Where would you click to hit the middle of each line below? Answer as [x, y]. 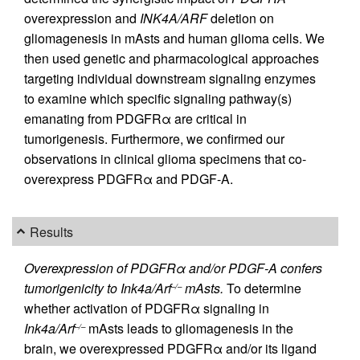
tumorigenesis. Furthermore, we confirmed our [154, 138]
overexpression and [82, 18]
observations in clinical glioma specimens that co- [165, 158]
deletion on [241, 18]
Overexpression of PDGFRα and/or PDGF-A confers [173, 268]
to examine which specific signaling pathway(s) [158, 98]
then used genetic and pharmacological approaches [172, 58]
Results [52, 231]
